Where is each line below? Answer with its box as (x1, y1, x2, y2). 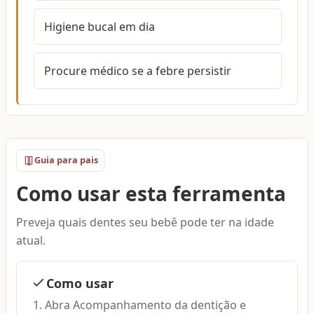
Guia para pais (34, 153, 98, 167)
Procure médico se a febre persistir (43, 63, 231, 79)
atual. (16, 233, 46, 249)
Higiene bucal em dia (43, 19, 155, 35)
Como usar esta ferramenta (16, 179, 287, 207)
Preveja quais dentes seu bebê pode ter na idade (16, 214, 275, 231)
